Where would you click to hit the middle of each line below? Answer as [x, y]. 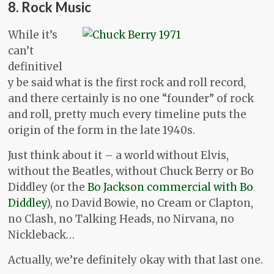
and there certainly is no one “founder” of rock [131, 99]
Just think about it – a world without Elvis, [119, 156]
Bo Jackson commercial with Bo [171, 187]
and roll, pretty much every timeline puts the [128, 115]
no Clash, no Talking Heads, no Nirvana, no [121, 219]
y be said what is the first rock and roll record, [127, 83]
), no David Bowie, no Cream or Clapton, [150, 203]
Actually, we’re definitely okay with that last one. [136, 260]
